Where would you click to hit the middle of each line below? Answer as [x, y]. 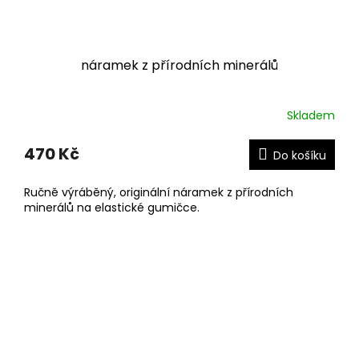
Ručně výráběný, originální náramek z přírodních [159, 192]
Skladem [311, 116]
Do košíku [300, 155]
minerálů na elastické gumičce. [112, 207]
